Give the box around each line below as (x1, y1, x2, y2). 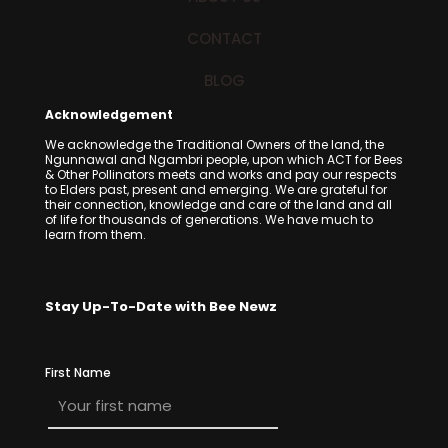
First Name (45, 364, 111, 381)
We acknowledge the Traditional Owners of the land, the (45, 136, 384, 153)
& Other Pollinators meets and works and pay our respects (45, 166, 397, 183)
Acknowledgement (45, 106, 173, 123)
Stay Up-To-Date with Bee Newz (45, 297, 277, 316)
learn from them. (45, 226, 146, 243)
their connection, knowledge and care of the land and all (45, 196, 392, 213)
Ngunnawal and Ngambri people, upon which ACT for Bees (45, 151, 403, 168)
